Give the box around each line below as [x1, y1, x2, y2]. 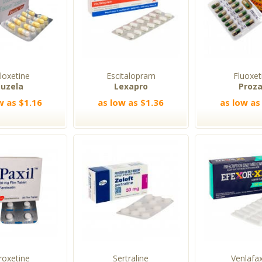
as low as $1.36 [98, 96, 164, 109]
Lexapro [113, 81, 148, 92]
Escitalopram [106, 70, 156, 82]
